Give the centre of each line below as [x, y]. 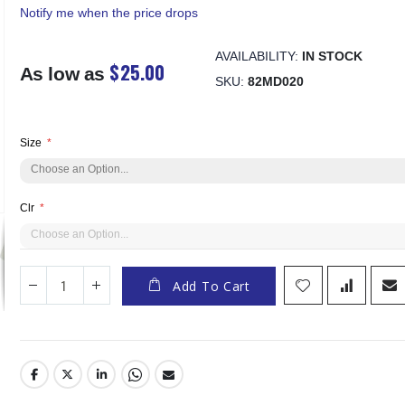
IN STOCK [332, 57]
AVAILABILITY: [257, 57]
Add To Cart [212, 286]
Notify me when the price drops [108, 13]
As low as [62, 74]
